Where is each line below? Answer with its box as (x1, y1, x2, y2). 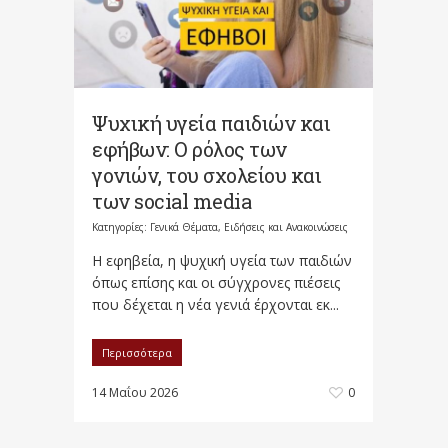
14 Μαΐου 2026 (92, 384, 178, 402)
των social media (92, 188, 251, 215)
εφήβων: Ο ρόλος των (92, 136, 287, 163)
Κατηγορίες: (92, 220, 150, 235)
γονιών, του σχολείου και (92, 162, 321, 189)
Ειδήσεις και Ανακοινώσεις (224, 220, 348, 235)
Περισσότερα (102, 345, 172, 361)
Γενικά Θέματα (150, 220, 218, 235)
